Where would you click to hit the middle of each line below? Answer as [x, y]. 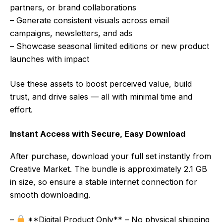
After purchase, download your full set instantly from [111, 156]
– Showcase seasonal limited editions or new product [110, 46]
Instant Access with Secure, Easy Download [98, 134]
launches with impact [50, 59]
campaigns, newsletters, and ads [71, 33]
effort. [21, 109]
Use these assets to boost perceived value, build [101, 83]
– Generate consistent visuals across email [89, 20]
